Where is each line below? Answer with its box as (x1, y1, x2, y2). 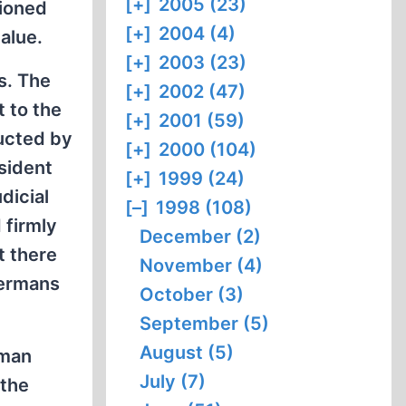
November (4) (140, 255, 264, 276)
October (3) (140, 284, 245, 305)
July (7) (140, 371, 207, 392)
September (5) (140, 313, 270, 334)
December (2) (140, 226, 262, 247)
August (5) (140, 342, 235, 363)
